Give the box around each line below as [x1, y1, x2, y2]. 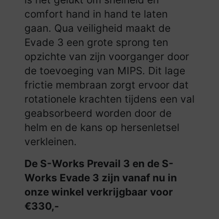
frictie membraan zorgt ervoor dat [24, 79, 189, 91]
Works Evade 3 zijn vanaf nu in [24, 172, 177, 184]
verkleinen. [24, 135, 77, 148]
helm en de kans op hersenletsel [24, 121, 179, 134]
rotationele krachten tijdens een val [24, 93, 195, 106]
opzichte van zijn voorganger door [24, 50, 189, 63]
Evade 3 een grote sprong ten [24, 36, 168, 49]
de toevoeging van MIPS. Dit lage [24, 65, 185, 77]
